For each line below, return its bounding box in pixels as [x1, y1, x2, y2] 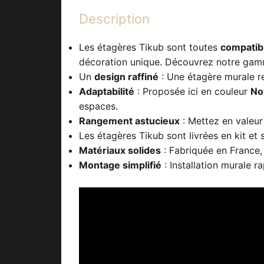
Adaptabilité [79, 85, 134, 97]
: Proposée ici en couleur [134, 85, 250, 97]
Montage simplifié [79, 159, 161, 171]
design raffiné [94, 70, 159, 82]
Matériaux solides [79, 144, 161, 156]
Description [79, 11, 150, 27]
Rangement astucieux [79, 114, 180, 127]
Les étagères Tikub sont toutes [79, 41, 220, 53]
